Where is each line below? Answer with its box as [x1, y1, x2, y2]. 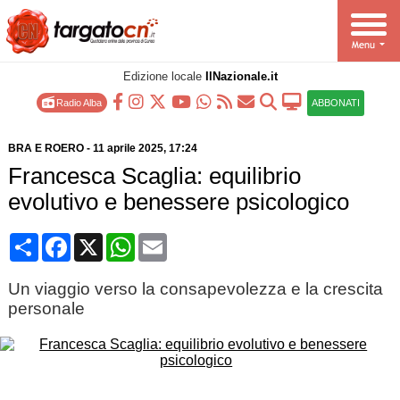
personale [7, 299, 85, 318]
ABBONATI [311, 97, 360, 108]
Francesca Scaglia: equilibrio [7, 163, 301, 188]
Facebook [70, 232, 134, 247]
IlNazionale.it [204, 70, 278, 83]
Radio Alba [53, 97, 102, 108]
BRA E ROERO [7, 142, 84, 154]
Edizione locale [122, 70, 205, 83]
